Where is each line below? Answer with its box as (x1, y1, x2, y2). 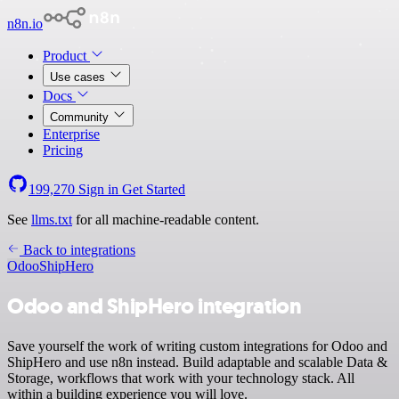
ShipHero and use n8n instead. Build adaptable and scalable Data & (7, 354, 387, 370)
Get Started (122, 182, 185, 197)
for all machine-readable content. (72, 212, 259, 227)
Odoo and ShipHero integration (7, 291, 302, 321)
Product (43, 48, 90, 63)
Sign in (75, 182, 122, 197)
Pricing (43, 142, 83, 158)
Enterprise (43, 126, 100, 142)
